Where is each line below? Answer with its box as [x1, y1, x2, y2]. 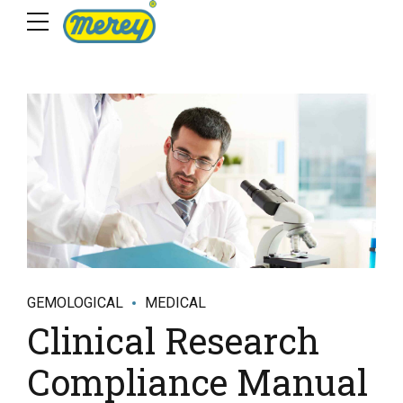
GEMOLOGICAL [27, 294, 123, 311]
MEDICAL [145, 294, 206, 311]
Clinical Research [27, 317, 319, 364]
